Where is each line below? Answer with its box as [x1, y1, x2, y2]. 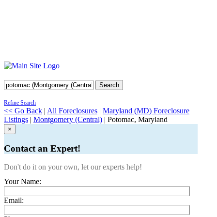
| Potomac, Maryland [102, 115, 168, 124]
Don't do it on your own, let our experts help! [4, 163, 142, 171]
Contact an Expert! [4, 143, 80, 154]
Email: [4, 196, 24, 205]
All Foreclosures [47, 107, 97, 115]
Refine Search [4, 99, 36, 106]
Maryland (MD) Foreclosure [103, 107, 189, 115]
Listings [4, 115, 28, 124]
